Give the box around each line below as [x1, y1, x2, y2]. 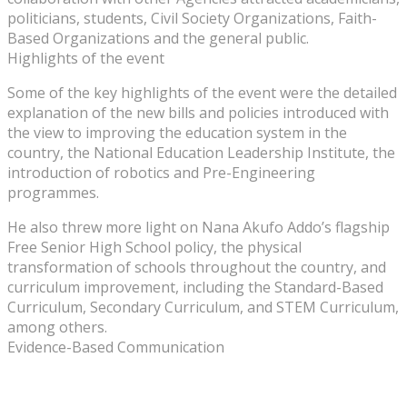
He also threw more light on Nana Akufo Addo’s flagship [7, 216, 390, 237]
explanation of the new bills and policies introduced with [7, 102, 389, 123]
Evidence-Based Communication [7, 336, 224, 357]
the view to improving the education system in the [7, 122, 347, 143]
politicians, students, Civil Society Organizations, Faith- [7, 7, 377, 28]
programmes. [7, 182, 99, 203]
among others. [7, 316, 107, 337]
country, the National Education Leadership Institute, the [7, 142, 395, 163]
